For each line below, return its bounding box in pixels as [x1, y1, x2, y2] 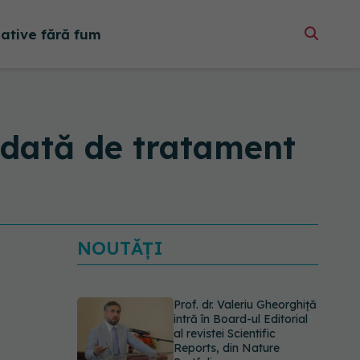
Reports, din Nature [174, 341, 280, 355]
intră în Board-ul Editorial [174, 312, 308, 326]
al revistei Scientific [174, 326, 276, 341]
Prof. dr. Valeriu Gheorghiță [174, 297, 317, 312]
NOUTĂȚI [77, 237, 163, 260]
